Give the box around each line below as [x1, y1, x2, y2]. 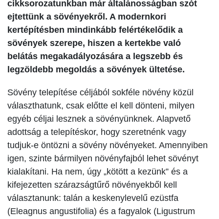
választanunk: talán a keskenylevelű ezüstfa [7, 193, 178, 203]
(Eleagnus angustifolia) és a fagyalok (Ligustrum [7, 206, 195, 216]
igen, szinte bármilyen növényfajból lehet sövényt [7, 153, 198, 163]
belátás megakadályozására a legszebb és [7, 51, 183, 61]
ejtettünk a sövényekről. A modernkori [7, 11, 166, 22]
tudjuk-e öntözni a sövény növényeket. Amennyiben [7, 140, 208, 150]
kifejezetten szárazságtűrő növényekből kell [7, 179, 177, 190]
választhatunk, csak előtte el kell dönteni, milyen [7, 100, 195, 110]
